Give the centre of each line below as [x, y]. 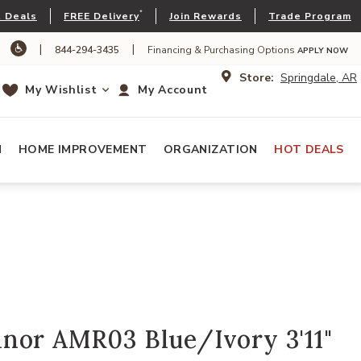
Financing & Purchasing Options [222, 50]
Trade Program [310, 16]
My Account [173, 90]
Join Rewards [205, 16]
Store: [257, 77]
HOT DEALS [309, 149]
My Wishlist [61, 90]
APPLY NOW [323, 51]
